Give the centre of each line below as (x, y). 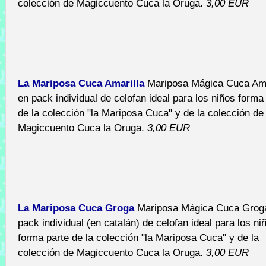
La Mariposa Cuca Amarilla (81, 83)
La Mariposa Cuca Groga (76, 208)
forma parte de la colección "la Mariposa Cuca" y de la (138, 237)
